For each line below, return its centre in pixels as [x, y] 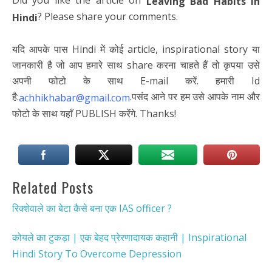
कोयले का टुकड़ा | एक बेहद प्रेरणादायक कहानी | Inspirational [129, 237]
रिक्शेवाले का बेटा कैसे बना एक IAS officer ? [92, 208]
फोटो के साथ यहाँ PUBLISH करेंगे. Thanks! [94, 113]
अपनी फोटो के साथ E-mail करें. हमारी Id [136, 81]
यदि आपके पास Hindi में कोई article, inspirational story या [136, 49]
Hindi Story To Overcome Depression [97, 254]
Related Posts [53, 187]
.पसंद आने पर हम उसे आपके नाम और [195, 97]
